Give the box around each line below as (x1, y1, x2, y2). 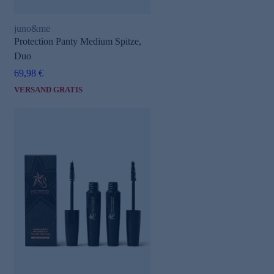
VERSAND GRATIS (14, 85, 83, 95)
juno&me (14, 23, 50, 34)
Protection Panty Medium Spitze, (14, 36, 141, 47)
